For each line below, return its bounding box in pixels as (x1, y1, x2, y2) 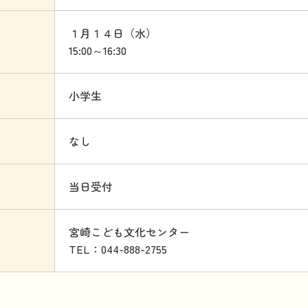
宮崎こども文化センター (69, 223, 190, 240)
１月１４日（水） (69, 25, 157, 41)
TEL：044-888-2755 (69, 241, 167, 257)
